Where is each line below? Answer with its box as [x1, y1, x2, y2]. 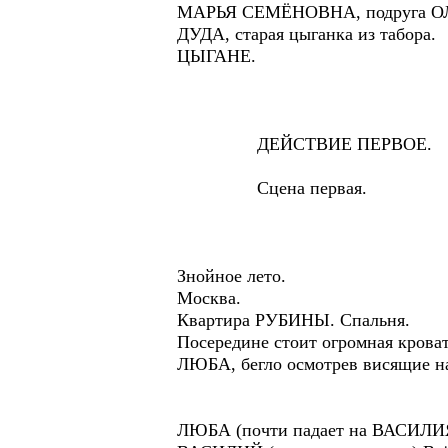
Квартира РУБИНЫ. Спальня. [177, 310, 410, 330]
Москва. [177, 288, 241, 308]
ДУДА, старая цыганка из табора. [177, 24, 436, 44]
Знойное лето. [177, 266, 286, 286]
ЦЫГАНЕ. [177, 46, 256, 66]
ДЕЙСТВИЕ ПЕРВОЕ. [177, 134, 432, 154]
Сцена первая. [177, 178, 367, 198]
